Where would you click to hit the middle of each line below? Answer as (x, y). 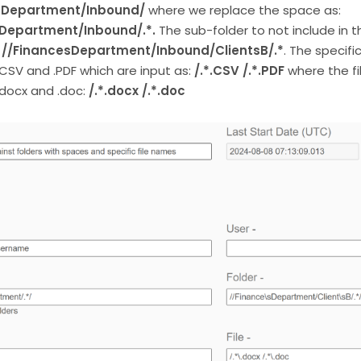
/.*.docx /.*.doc (137, 91)
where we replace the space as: (243, 10)
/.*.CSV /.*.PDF (239, 71)
